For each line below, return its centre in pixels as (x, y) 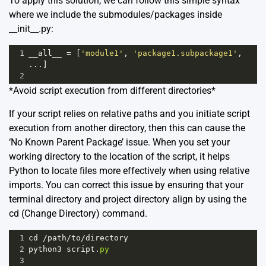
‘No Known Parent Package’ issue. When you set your (119, 142)
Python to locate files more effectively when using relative (129, 171)
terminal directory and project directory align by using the (128, 199)
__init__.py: (31, 29)
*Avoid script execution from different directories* (112, 91)
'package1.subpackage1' (185, 53)
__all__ (45, 53)
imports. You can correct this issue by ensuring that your (126, 185)
